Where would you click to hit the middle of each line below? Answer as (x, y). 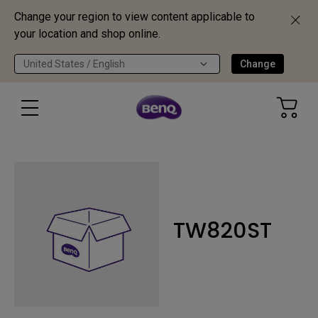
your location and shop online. (87, 34)
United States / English (74, 64)
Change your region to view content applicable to (135, 17)
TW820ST (223, 230)
